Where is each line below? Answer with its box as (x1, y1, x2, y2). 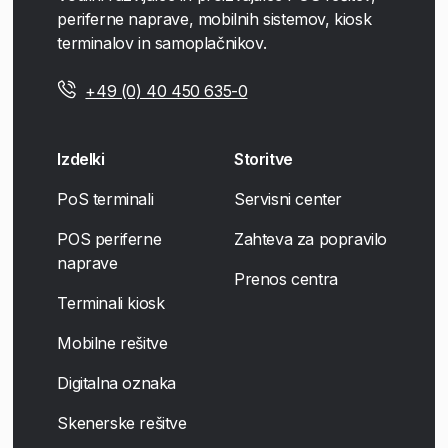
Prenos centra (233, 268, 338, 289)
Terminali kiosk (57, 292, 165, 313)
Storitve (233, 148, 293, 169)
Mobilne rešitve (57, 332, 168, 353)
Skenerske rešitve (57, 412, 187, 433)
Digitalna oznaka (57, 372, 177, 393)
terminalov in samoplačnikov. (57, 32, 267, 53)
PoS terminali (57, 188, 154, 209)
